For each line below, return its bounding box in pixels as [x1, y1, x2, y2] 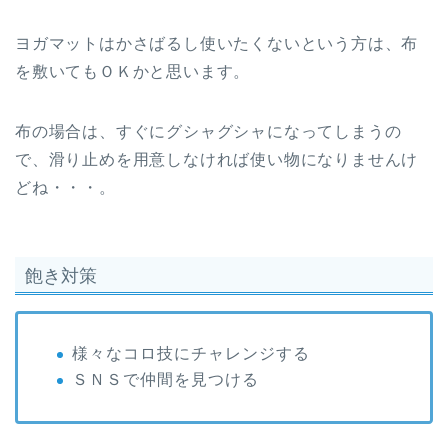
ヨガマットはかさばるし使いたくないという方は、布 [15, 35, 419, 53]
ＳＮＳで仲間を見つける [72, 371, 259, 389]
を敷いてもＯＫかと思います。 [15, 63, 251, 81]
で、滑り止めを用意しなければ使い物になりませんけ [15, 151, 419, 169]
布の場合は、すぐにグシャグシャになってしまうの [15, 123, 402, 141]
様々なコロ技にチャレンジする [72, 344, 310, 362]
